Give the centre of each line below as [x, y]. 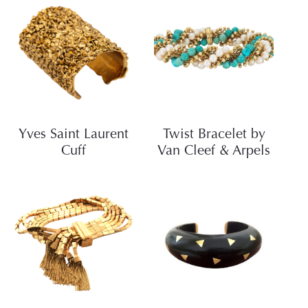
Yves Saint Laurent [74, 135]
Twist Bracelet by [214, 135]
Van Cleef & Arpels [214, 151]
